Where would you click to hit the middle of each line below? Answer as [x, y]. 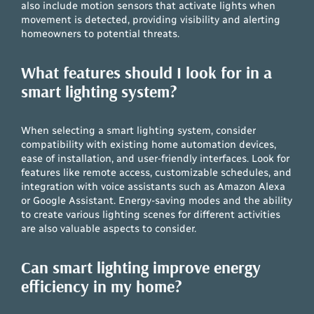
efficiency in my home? [102, 286]
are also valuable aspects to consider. [109, 228]
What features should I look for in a [147, 72]
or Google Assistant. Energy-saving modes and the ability [157, 200]
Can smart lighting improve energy [141, 267]
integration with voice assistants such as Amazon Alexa [153, 186]
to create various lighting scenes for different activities [151, 214]
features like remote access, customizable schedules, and [157, 172]
